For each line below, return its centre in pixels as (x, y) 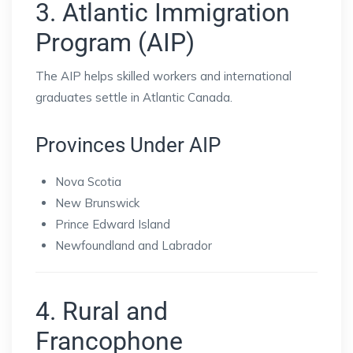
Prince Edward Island (113, 225)
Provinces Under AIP (128, 145)
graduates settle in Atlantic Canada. (134, 98)
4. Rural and (102, 312)
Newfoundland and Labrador (134, 246)
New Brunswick (97, 203)
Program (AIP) (115, 43)
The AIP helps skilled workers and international (163, 76)
